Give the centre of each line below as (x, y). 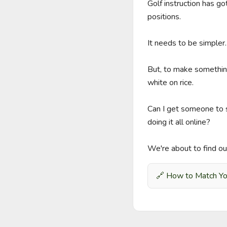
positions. (164, 17)
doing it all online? (179, 122)
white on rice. (171, 83)
